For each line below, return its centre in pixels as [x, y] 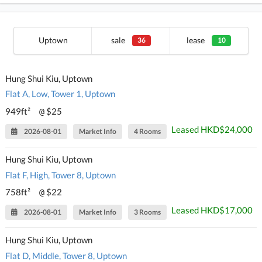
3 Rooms [148, 212]
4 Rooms [148, 132]
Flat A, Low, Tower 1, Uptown [61, 94]
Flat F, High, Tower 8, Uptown [61, 175]
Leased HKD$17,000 [212, 210]
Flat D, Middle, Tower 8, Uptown [66, 255]
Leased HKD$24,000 [212, 130]
